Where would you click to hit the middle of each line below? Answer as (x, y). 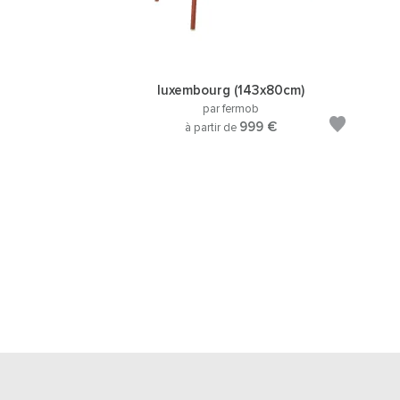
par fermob (230, 109)
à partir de (212, 128)
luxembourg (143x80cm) (230, 91)
